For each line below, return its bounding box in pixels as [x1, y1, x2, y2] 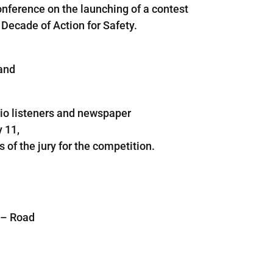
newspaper [77, 106, 132, 119]
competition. [93, 139, 155, 152]
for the [58, 139, 91, 152]
